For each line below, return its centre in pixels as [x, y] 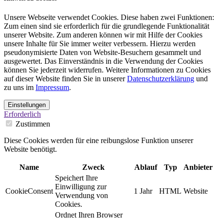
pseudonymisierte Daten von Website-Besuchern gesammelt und [102, 53]
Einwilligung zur [81, 187]
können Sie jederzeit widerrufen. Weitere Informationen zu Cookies [107, 70]
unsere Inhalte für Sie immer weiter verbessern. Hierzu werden [100, 44]
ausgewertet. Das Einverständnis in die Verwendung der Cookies [103, 61]
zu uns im [20, 88]
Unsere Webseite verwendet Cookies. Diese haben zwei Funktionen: [109, 18]
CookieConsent [29, 191]
